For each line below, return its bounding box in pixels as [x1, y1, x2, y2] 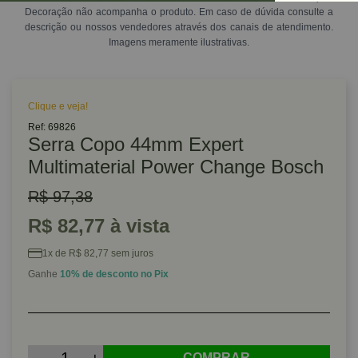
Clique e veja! [28, 101, 88, 112]
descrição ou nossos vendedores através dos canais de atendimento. [25, 22, 333, 33]
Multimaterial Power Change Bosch [28, 156, 324, 177]
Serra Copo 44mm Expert [28, 133, 244, 155]
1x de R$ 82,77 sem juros [42, 248, 153, 259]
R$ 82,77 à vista [28, 215, 169, 237]
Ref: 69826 [28, 121, 76, 133]
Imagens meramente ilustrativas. [109, 37, 249, 48]
